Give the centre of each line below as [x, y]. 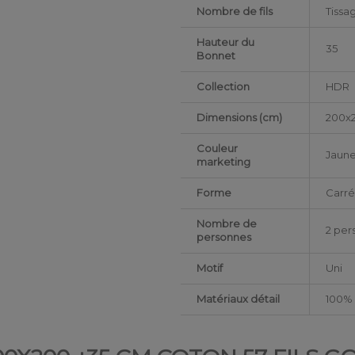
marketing [224, 162]
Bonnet [216, 56]
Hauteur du [226, 42]
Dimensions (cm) [240, 118]
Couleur [218, 149]
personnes [224, 237]
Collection [223, 87]
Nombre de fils [235, 11]
